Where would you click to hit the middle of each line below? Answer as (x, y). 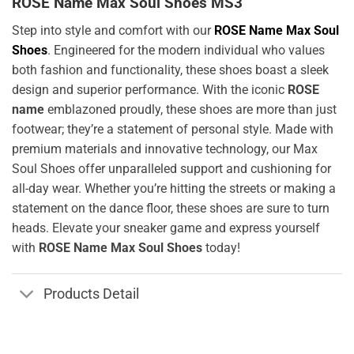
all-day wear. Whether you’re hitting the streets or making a (174, 188)
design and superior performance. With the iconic (150, 89)
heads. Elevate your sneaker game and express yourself (166, 228)
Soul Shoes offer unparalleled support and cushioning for (171, 168)
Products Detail (92, 294)
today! (221, 247)
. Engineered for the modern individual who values (186, 50)
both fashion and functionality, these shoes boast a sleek (170, 70)
